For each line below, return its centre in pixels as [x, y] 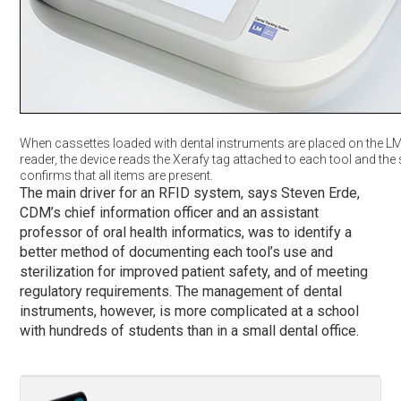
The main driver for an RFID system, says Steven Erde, [190, 192]
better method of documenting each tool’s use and [177, 252]
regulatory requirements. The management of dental [181, 291]
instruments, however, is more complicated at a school [190, 311]
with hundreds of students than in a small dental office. [190, 330]
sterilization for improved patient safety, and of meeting [194, 271]
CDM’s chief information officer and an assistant [170, 212]
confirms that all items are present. [117, 175]
